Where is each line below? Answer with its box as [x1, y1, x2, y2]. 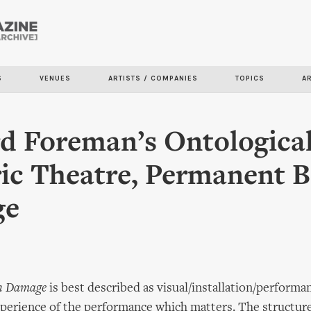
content [93, 63, 136, 76]
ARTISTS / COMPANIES [108, 74, 198, 83]
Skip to [93, 24, 132, 37]
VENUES [40, 74, 71, 83]
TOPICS [235, 74, 264, 83]
